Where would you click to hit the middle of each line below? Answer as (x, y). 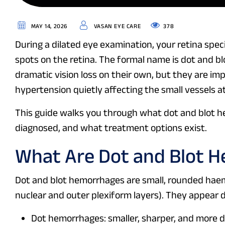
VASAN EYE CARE (117, 26)
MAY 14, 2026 (48, 26)
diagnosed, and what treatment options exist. (111, 128)
